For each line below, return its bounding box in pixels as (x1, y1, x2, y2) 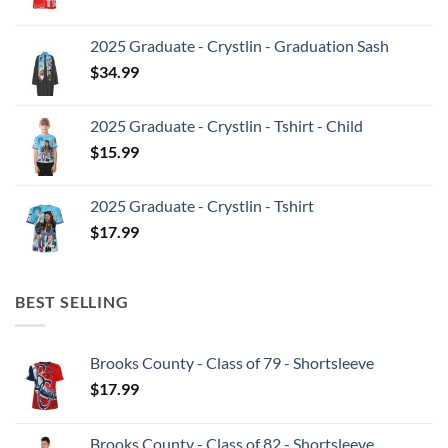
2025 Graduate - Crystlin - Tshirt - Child (90, 115, 363, 135)
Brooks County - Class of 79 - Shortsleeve (90, 353, 374, 373)
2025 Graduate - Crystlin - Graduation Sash (90, 35, 389, 55)
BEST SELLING (15, 291, 129, 311)
